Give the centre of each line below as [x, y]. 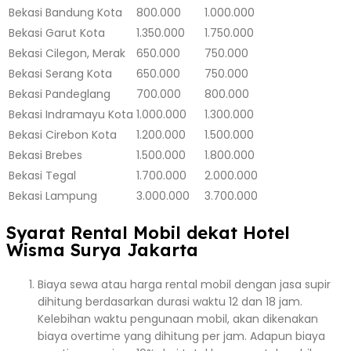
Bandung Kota [84, 12]
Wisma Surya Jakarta [102, 250]
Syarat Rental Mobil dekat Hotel [148, 232]
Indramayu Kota [89, 114]
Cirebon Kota [81, 134]
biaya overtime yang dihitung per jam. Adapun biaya [181, 336]
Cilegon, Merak [85, 53]
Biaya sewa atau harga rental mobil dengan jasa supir [184, 284]
